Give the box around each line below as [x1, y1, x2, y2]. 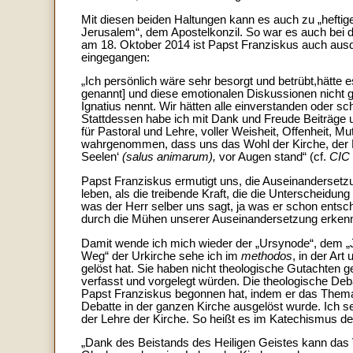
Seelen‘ [81, 150, 122, 164]
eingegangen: [81, 50, 150, 64]
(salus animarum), [122, 150, 216, 164]
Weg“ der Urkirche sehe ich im [81, 249, 241, 262]
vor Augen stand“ [216, 150, 307, 164]
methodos [241, 249, 292, 262]
